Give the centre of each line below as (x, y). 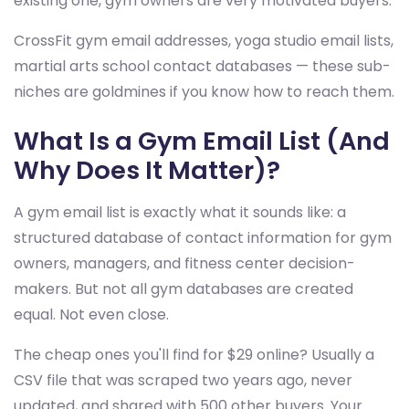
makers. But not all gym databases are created (184, 289)
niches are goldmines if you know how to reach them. (204, 92)
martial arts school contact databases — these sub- (202, 67)
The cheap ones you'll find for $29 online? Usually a (194, 355)
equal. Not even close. (91, 315)
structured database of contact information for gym (203, 238)
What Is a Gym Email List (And (202, 142)
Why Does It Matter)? (147, 171)
